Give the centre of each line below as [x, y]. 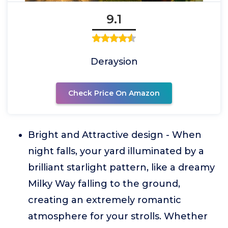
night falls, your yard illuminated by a [116, 151]
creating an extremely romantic [105, 200]
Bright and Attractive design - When [115, 135]
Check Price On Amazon [114, 93]
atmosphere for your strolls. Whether [118, 216]
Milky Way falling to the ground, [104, 184]
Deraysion [114, 62]
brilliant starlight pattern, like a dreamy [121, 167]
